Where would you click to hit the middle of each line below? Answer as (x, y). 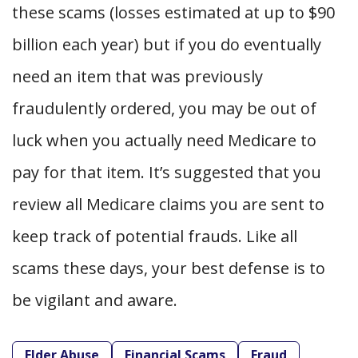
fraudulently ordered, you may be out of (164, 108)
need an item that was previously (137, 76)
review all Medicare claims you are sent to (168, 204)
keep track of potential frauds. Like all (155, 236)
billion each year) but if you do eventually (167, 44)
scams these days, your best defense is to (169, 268)
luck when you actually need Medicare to (164, 140)
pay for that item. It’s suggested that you (167, 172)
